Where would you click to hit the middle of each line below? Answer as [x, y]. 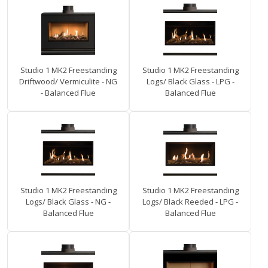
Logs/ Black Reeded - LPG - [190, 202]
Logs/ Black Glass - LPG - [190, 82]
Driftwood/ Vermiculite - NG [68, 82]
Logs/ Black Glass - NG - [68, 202]
